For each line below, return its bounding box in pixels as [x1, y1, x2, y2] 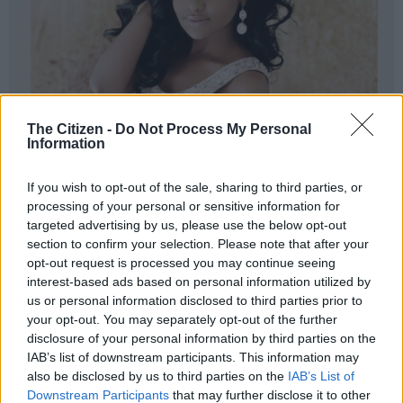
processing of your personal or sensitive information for [27, 199, 340, 214]
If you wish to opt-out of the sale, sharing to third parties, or [27, 180, 363, 195]
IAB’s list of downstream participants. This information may [27, 350, 359, 365]
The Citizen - [27, 121, 115, 138]
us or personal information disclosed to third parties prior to [27, 293, 363, 309]
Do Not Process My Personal [115, 121, 311, 138]
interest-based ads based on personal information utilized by [27, 274, 371, 290]
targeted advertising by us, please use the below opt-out [27, 218, 346, 233]
